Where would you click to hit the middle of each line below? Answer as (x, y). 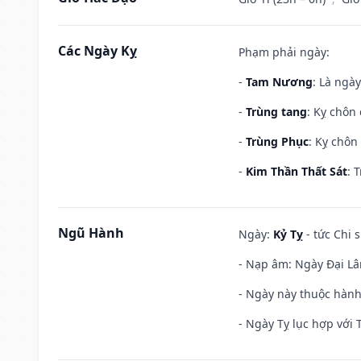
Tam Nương (279, 81)
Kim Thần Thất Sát (297, 171)
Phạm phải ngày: (284, 52)
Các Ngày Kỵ (98, 50)
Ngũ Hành (91, 232)
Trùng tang (276, 111)
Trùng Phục (277, 141)
